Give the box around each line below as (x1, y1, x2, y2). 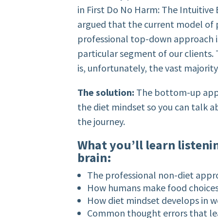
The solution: (77, 86, 135, 99)
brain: (77, 149, 114, 166)
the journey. (77, 115, 126, 128)
